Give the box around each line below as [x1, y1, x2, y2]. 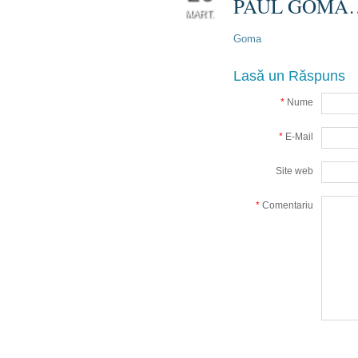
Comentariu [260, 200, 313, 211]
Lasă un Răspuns [233, 68, 345, 84]
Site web [276, 165, 313, 177]
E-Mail [283, 131, 313, 142]
